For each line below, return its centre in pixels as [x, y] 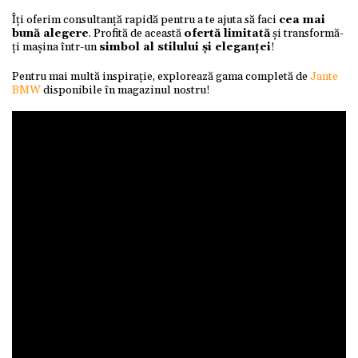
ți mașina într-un [56, 47]
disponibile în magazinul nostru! [125, 90]
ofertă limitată [227, 34]
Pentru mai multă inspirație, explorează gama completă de [161, 77]
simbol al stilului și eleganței [185, 47]
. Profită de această [136, 34]
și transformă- [307, 34]
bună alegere [50, 34]
